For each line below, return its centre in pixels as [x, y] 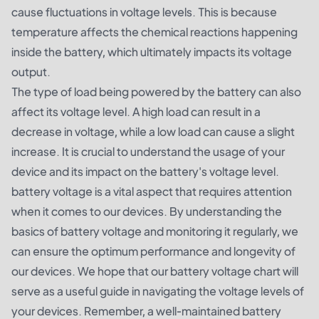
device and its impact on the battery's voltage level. [145, 171]
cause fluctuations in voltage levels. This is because [144, 12]
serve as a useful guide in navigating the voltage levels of [158, 291]
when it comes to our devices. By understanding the [147, 211]
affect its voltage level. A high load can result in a [136, 111]
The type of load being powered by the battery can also [156, 91]
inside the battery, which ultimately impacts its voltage [152, 52]
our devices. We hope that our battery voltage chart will [155, 271]
